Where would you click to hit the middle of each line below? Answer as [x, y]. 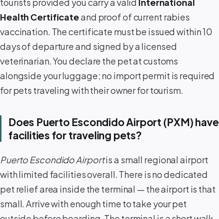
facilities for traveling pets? [75, 135]
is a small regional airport [156, 160]
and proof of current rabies [135, 17]
